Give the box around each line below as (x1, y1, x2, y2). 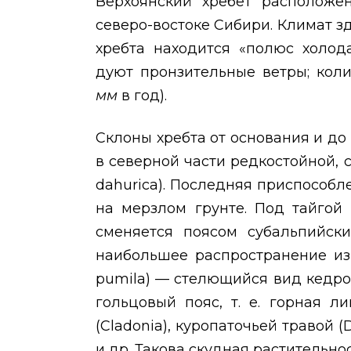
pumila (96, 270, 146, 288)
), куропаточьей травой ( (163, 317, 343, 335)
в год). (121, 87, 167, 105)
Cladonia (100, 317, 163, 335)
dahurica (96, 176, 158, 194)
